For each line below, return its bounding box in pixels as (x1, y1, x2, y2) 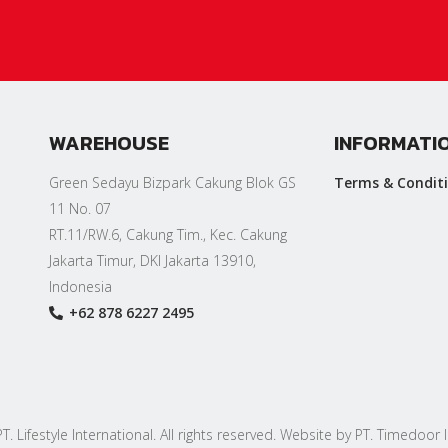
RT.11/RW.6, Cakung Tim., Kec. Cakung (49, 225, 287, 244)
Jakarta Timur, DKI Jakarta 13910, (49, 251, 256, 270)
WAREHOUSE (49, 128, 169, 158)
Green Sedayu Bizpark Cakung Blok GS (49, 173, 296, 192)
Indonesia (49, 277, 112, 296)
